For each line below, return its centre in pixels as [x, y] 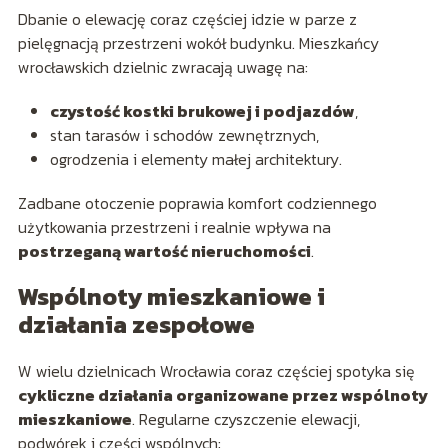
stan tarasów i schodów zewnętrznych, [184, 134]
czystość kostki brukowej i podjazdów [202, 110]
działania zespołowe [136, 324]
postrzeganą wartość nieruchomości [164, 250]
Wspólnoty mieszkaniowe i [171, 296]
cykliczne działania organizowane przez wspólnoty [222, 394]
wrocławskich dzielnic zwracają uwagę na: [162, 66]
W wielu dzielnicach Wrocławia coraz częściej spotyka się [216, 370]
